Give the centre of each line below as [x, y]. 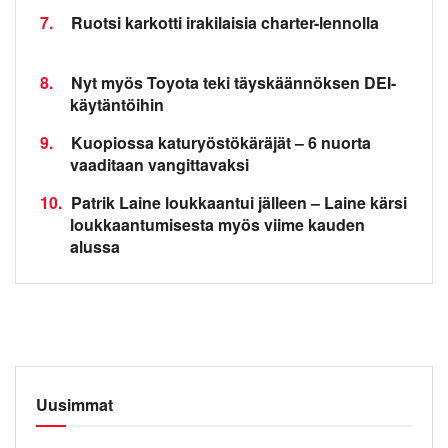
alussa [95, 246]
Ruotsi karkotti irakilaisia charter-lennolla [225, 22]
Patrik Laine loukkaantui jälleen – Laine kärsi [239, 202]
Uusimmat [74, 404]
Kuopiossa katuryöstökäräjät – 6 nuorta [221, 142]
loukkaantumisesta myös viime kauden [217, 224]
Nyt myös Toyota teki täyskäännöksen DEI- [233, 82]
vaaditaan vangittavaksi [159, 164]
